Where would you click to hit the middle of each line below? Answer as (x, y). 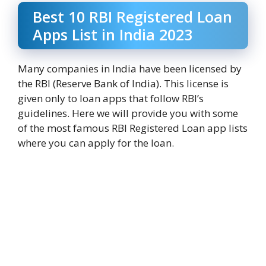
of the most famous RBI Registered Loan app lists (133, 128)
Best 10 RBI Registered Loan (132, 16)
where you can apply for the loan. (96, 142)
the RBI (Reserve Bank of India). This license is (123, 83)
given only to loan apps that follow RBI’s (111, 98)
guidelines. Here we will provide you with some (128, 113)
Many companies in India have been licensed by (130, 68)
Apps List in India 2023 (113, 34)
